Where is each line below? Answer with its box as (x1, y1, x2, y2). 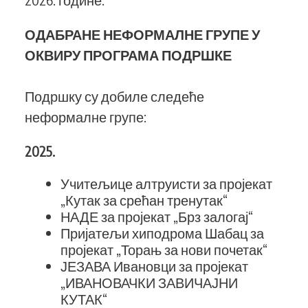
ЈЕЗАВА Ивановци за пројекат (60, 257, 248, 274)
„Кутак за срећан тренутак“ (60, 191, 228, 208)
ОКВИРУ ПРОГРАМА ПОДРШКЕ (25, 46, 237, 63)
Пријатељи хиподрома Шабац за (60, 224, 264, 241)
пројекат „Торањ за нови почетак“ (60, 241, 267, 258)
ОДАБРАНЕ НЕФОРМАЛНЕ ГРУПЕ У (25, 25, 260, 43)
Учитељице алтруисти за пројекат (60, 175, 272, 192)
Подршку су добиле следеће (25, 87, 204, 104)
